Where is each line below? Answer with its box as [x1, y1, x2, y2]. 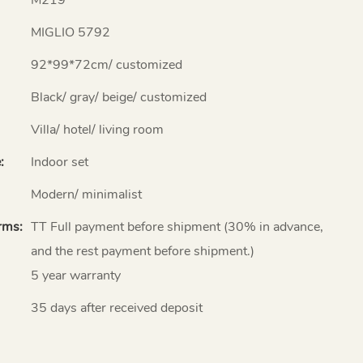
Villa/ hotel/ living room [31, 120, 164, 139]
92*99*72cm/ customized [31, 55, 182, 74]
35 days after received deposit [31, 298, 203, 317]
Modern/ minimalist [31, 185, 142, 203]
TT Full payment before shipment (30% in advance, [31, 217, 323, 236]
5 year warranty [31, 266, 121, 284]
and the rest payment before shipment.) [31, 241, 254, 260]
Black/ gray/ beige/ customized [31, 88, 207, 106]
